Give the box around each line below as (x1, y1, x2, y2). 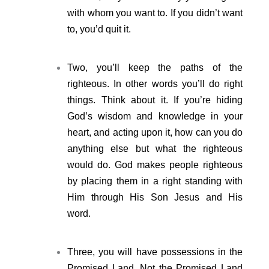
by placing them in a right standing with (67, 175, 243, 186)
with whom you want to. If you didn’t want (67, 7, 243, 18)
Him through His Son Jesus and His (67, 192, 243, 202)
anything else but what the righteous (67, 143, 243, 154)
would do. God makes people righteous (67, 159, 243, 170)
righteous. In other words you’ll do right (67, 78, 243, 89)
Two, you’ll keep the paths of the (67, 62, 243, 73)
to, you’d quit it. (67, 23, 131, 34)
